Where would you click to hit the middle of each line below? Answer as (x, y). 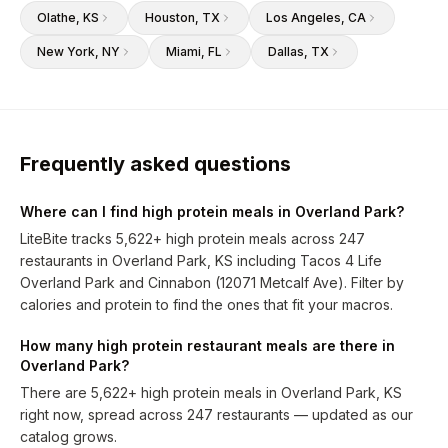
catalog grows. (68, 436)
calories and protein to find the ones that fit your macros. (206, 304)
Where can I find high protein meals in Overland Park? (212, 211)
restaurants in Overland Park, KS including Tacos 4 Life (201, 260)
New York (66, 51)
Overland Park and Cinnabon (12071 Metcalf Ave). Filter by (212, 282)
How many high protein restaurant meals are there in (207, 345)
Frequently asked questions (155, 164)
